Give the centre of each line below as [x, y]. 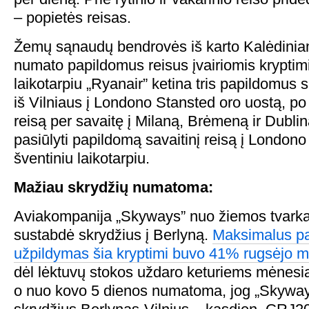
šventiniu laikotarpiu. [82, 158]
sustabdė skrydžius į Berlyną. [113, 235]
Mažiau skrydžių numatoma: [113, 187]
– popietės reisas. [72, 18]
